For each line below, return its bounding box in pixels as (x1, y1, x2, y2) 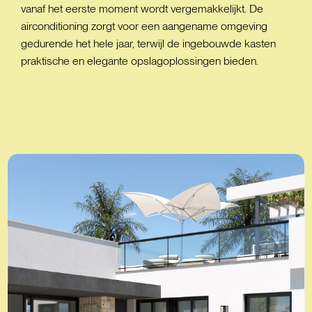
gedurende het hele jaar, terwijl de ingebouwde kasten (21, 37, 276, 50)
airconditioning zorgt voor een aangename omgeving (21, 19, 267, 33)
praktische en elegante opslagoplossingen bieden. (21, 54, 258, 68)
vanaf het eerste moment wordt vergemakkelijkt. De (21, 2, 263, 15)
